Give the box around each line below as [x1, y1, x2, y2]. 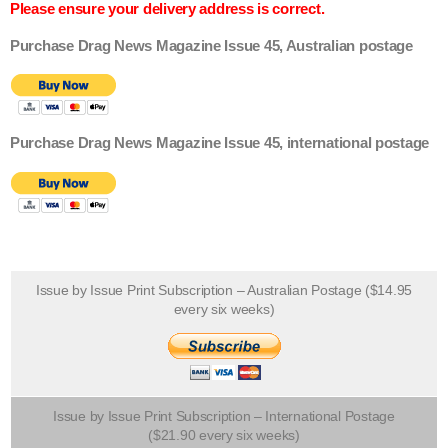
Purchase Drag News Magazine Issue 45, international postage [10, 135, 430, 152]
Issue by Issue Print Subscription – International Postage [53, 407, 395, 424]
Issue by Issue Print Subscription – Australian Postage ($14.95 [35, 281, 413, 298]
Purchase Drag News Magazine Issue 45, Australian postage [10, 37, 413, 54]
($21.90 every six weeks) [148, 426, 300, 443]
